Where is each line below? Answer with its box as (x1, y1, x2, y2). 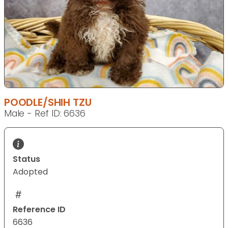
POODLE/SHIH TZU (4, 95, 92, 110)
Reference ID (13, 204, 66, 216)
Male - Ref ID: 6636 (4, 107, 85, 120)
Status (13, 153, 40, 165)
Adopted (13, 166, 48, 178)
